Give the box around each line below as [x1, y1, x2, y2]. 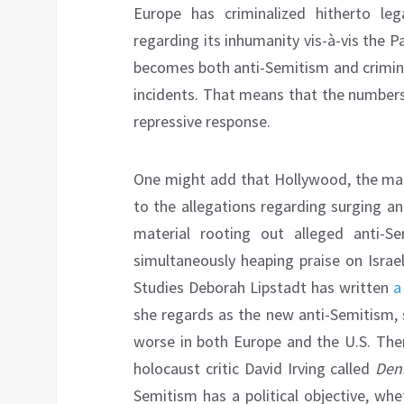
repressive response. [133, 111, 271, 133]
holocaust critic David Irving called [133, 358, 376, 380]
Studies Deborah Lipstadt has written [133, 277, 393, 298]
